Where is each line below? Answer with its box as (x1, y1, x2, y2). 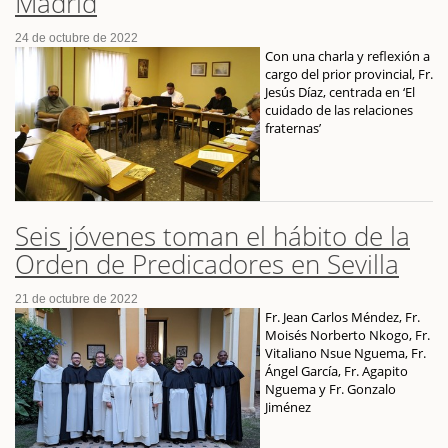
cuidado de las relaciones (265, 100, 413, 119)
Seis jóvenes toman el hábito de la (15, 218, 410, 255)
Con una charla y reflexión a (265, 46, 430, 65)
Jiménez (265, 398, 311, 417)
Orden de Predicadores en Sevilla (15, 246, 399, 283)
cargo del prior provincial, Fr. (265, 64, 433, 83)
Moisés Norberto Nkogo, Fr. (265, 326, 430, 345)
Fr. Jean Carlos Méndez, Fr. (265, 308, 420, 327)
